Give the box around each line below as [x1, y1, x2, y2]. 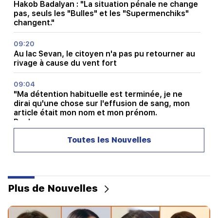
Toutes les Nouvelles [67, 135, 151, 145]
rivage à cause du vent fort [14, 58, 117, 68]
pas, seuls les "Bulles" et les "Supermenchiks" [14, 8, 189, 18]
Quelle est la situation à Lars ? [14, 148, 128, 158]
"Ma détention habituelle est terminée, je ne [14, 89, 182, 99]
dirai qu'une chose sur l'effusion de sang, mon [14, 98, 190, 108]
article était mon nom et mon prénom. [14, 108, 157, 117]
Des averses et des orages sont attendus [14, 179, 173, 189]
